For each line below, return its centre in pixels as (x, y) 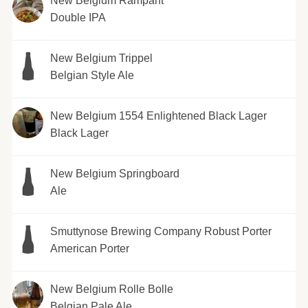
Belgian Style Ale (92, 75)
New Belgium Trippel (101, 58)
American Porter (89, 248)
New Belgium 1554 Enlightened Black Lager (158, 115)
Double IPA (78, 17)
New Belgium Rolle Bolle (111, 289)
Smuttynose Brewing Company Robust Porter (161, 231)
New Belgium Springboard (114, 173)
